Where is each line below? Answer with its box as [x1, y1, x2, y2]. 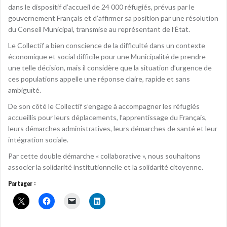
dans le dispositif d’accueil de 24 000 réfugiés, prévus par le [8, 3, 195, 11]
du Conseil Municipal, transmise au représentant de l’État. [8, 25, 190, 33]
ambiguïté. [8, 86, 41, 94]
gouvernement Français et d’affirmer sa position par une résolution [8, 14, 218, 22]
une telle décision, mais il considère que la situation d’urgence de [8, 63, 212, 72]
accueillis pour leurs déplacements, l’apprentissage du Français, [8, 113, 207, 122]
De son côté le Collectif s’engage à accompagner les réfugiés [8, 102, 200, 110]
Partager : [8, 179, 36, 187]
